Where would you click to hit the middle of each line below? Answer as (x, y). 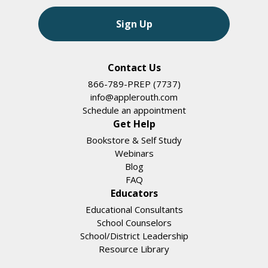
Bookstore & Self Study (134, 140)
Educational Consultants (134, 209)
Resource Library (134, 249)
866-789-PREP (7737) (134, 83)
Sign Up (134, 24)
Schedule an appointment (134, 110)
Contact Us (134, 67)
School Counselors (134, 222)
